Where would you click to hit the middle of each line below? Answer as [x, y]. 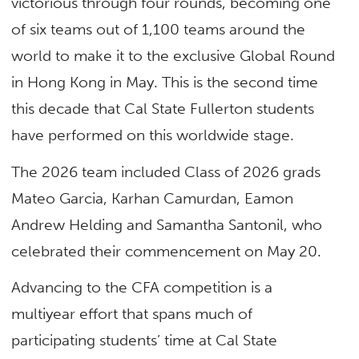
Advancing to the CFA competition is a [142, 287]
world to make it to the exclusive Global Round [173, 56]
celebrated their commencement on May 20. [167, 251]
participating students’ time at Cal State [145, 340]
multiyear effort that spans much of [132, 313]
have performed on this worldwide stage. [153, 135]
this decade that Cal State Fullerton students [163, 109]
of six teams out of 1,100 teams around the [159, 30]
